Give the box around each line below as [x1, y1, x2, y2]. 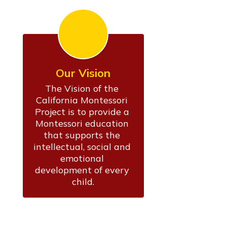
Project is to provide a [34, 105, 129, 118]
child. [72, 175, 95, 187]
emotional [60, 152, 104, 164]
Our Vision [56, 65, 111, 80]
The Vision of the [45, 82, 119, 94]
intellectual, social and [33, 140, 131, 153]
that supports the [44, 129, 121, 141]
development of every [34, 164, 129, 176]
